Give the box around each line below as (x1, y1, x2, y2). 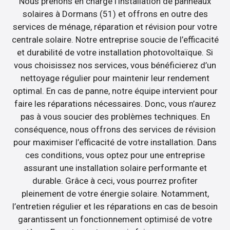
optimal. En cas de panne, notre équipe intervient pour (12, 86, 218, 97)
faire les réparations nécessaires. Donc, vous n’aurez (14, 99, 216, 109)
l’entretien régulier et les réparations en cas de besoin (12, 201, 218, 212)
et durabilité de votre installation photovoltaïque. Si (17, 47, 213, 58)
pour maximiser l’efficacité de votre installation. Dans (13, 137, 217, 148)
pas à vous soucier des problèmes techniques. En (20, 111, 210, 122)
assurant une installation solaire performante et (23, 163, 207, 174)
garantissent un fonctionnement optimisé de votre (18, 214, 212, 225)
